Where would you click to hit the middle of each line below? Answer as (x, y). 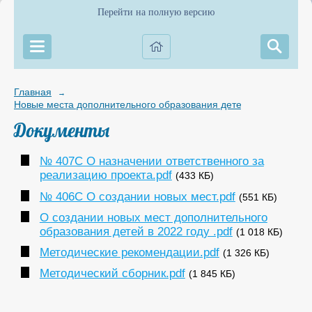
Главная (33, 92)
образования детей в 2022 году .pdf (136, 231)
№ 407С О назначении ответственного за (151, 162)
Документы (62, 131)
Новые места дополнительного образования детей (131, 104)
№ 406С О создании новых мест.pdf (137, 196)
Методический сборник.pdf (112, 273)
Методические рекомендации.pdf (129, 252)
